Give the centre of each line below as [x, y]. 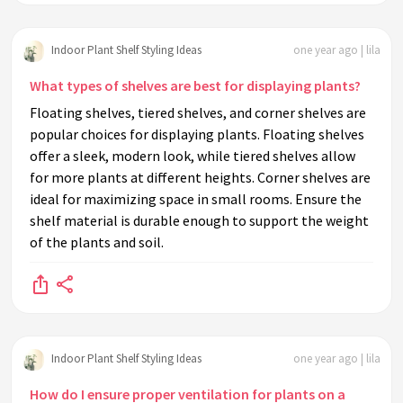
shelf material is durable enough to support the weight [199, 220]
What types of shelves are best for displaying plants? [195, 85]
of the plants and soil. [97, 242]
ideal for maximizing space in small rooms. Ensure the [196, 198]
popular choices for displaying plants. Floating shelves [197, 134]
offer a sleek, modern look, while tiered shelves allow [193, 155]
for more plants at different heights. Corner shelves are [200, 177]
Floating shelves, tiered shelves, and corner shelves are [198, 112]
